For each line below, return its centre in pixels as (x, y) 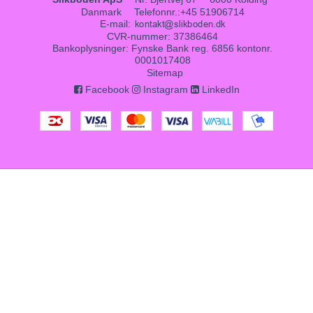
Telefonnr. (155, 12)
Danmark (101, 12)
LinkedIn (219, 90)
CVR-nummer (138, 37)
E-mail (114, 24)
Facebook (105, 90)
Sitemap (165, 73)
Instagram (164, 90)
